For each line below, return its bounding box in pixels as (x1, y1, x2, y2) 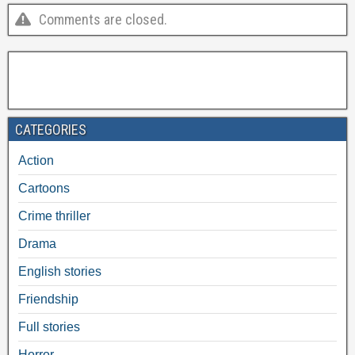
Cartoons (18, 181, 70, 195)
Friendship (18, 292, 78, 306)
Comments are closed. (39, 10, 167, 28)
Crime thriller (18, 208, 90, 223)
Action (18, 153, 54, 167)
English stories (18, 264, 101, 278)
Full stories (18, 319, 80, 334)
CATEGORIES (15, 120, 86, 138)
